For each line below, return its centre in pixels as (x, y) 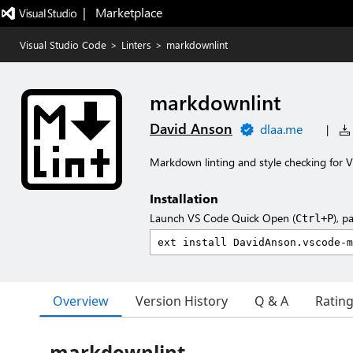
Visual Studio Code (63, 45)
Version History (182, 301)
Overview (81, 301)
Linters (136, 45)
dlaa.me (281, 129)
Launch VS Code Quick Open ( (223, 218)
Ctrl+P (314, 218)
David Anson (191, 128)
